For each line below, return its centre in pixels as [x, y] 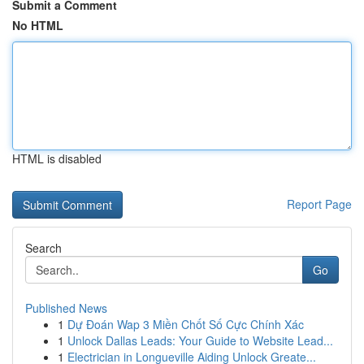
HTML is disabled [57, 158]
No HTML [38, 25]
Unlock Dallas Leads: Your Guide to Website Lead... [200, 340]
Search [43, 248]
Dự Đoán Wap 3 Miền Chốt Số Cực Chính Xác [186, 324]
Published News [66, 308]
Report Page [319, 204]
